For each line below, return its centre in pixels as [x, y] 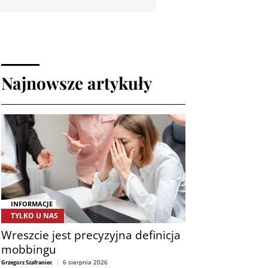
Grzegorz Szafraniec [27, 262]
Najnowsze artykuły [77, 83]
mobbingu [29, 249]
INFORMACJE [32, 204]
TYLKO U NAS [34, 215]
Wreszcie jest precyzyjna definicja [91, 234]
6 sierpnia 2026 [85, 262]
